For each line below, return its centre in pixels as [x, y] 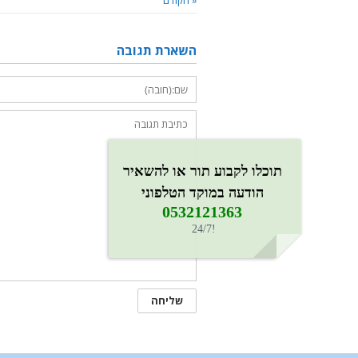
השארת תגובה [157, 51]
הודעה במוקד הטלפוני [202, 192]
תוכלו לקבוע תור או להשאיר [202, 171]
